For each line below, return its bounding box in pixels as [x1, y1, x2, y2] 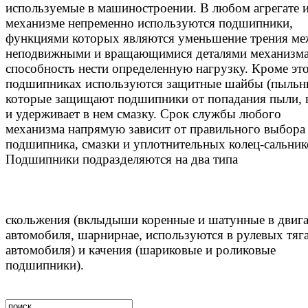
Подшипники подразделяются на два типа [5, 151, 238, 166]
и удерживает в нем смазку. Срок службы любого [5, 106, 281, 121]
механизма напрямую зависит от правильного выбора [5, 121, 305, 136]
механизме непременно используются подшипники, [5, 15, 293, 30]
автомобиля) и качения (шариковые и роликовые [5, 242, 276, 257]
